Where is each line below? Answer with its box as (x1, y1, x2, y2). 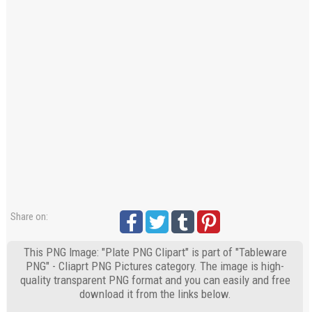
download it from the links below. (79, 287, 231, 301)
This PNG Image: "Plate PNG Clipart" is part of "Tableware (23, 245, 287, 259)
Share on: (10, 210, 49, 223)
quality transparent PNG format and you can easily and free (19, 273, 290, 287)
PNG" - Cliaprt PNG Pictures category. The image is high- (26, 259, 285, 273)
